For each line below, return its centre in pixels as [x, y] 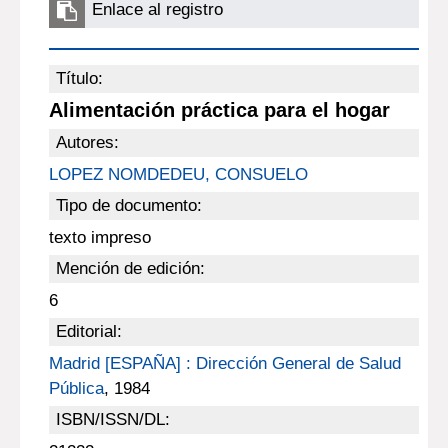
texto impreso [99, 237]
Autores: [87, 142]
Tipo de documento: [128, 205]
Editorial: [88, 331]
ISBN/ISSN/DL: [112, 419]
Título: [79, 78]
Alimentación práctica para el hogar [219, 110]
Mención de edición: [130, 268]
